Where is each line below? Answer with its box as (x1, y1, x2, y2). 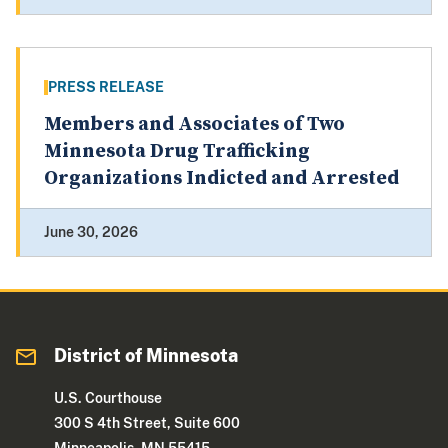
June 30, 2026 (44, 224, 138, 241)
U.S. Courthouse (54, 390, 163, 407)
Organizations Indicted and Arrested (44, 166, 399, 192)
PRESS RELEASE (48, 79, 164, 96)
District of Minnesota (54, 345, 239, 367)
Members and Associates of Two (44, 112, 345, 138)
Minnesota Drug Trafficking (44, 139, 310, 165)
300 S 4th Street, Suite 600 (54, 415, 241, 432)
